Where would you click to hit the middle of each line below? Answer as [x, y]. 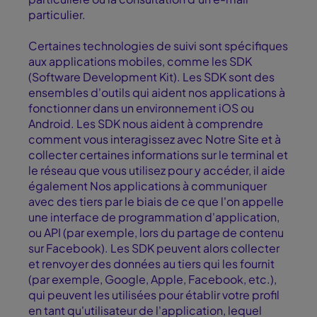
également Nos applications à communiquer [148, 186]
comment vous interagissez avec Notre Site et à [155, 139]
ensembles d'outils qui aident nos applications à [157, 93]
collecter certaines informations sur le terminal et [158, 155]
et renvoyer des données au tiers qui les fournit [151, 264]
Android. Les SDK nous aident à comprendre [146, 124]
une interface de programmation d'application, [154, 217]
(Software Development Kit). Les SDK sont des [151, 77]
